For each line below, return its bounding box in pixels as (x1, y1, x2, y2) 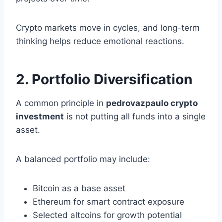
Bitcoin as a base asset (33, 183, 125, 194)
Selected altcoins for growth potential (33, 210, 182, 221)
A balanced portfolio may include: (16, 154, 150, 165)
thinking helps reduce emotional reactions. (16, 36, 184, 47)
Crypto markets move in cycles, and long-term (16, 23, 200, 33)
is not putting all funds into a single (64, 111, 206, 122)
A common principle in (16, 98, 106, 109)
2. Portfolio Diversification (16, 71, 192, 88)
